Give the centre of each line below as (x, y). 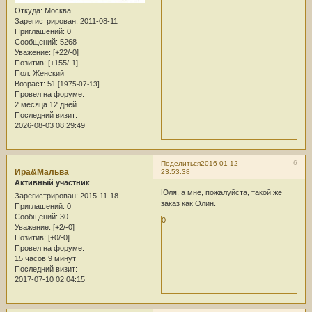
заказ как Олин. (188, 203)
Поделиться (180, 164)
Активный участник (52, 183)
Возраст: (30, 84)
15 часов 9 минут (45, 259)
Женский (47, 73)
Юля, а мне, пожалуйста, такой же (221, 192)
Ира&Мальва (41, 172)
